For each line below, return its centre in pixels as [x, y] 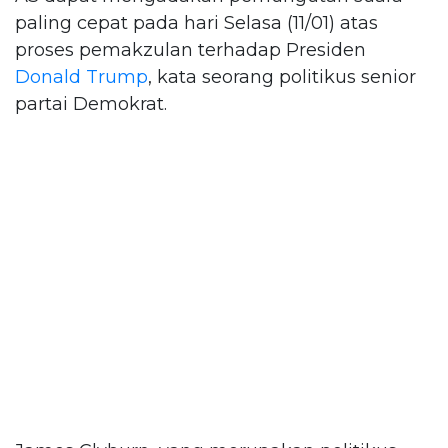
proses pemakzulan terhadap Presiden [190, 49]
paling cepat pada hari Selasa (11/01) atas [196, 22]
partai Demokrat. [91, 103]
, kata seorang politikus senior [282, 76]
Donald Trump [81, 76]
